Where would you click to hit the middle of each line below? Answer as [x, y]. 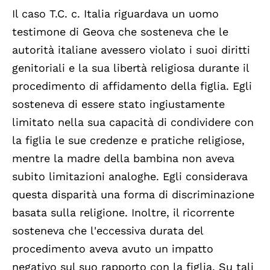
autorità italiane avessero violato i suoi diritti [131, 49]
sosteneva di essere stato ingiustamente [118, 104]
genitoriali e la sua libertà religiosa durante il [130, 67]
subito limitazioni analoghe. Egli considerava [130, 176]
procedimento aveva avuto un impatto [113, 248]
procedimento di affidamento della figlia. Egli [132, 86]
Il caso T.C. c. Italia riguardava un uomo [115, 13]
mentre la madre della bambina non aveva [123, 158]
